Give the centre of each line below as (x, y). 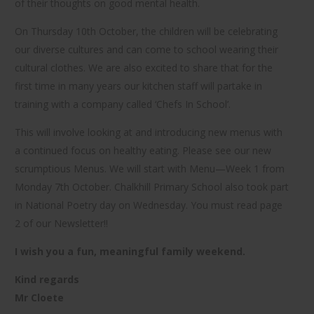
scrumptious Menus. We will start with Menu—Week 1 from (150, 169)
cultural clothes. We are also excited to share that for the (144, 68)
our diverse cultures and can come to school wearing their (146, 49)
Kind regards (47, 279)
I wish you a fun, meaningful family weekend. (130, 251)
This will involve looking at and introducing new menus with (149, 132)
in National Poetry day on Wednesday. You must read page (149, 205)
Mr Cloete (39, 298)
